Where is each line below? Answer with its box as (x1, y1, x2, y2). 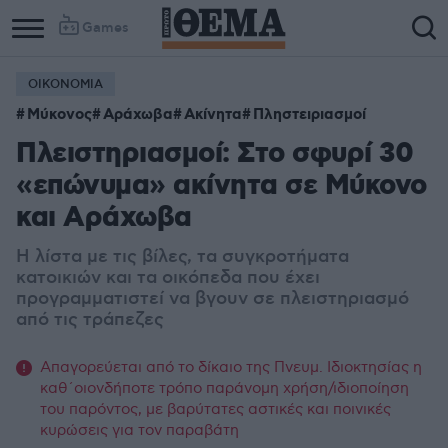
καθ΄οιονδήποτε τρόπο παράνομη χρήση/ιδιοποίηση (40, 379, 409, 397)
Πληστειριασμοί (253, 105, 366, 125)
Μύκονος (27, 105, 92, 125)
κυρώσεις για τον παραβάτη (40, 421, 239, 439)
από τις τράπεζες (16, 309, 164, 331)
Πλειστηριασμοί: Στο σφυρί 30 (16, 136, 413, 173)
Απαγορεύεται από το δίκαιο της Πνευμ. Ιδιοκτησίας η (40, 358, 422, 376)
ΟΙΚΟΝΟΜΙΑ (28, 77, 103, 92)
